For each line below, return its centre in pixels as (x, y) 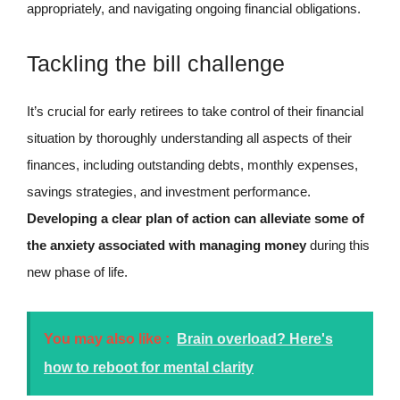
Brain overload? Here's (255, 338)
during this (338, 245)
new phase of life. (77, 272)
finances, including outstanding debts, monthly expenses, (192, 165)
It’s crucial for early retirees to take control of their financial (195, 111)
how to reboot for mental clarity (149, 367)
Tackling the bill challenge (156, 63)
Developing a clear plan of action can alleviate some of (196, 218)
